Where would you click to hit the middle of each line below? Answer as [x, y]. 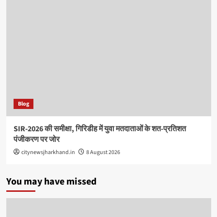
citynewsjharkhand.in [48, 152]
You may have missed [51, 181]
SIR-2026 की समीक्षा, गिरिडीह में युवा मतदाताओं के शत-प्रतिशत [100, 129]
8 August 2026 [103, 152]
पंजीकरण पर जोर [36, 139]
